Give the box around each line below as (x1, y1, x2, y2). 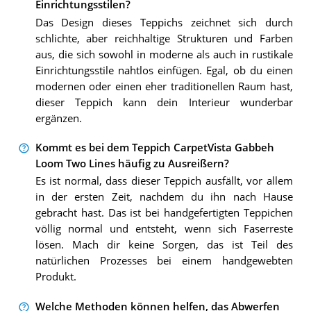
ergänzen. (35, 111, 82, 125)
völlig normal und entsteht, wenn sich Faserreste (35, 222, 293, 236)
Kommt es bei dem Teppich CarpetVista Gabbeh (35, 141, 274, 155)
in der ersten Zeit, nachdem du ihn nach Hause (35, 190, 293, 204)
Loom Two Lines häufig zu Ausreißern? (35, 157, 229, 171)
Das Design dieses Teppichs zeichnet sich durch (35, 15, 293, 29)
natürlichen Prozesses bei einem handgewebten (35, 254, 293, 268)
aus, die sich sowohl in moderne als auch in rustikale (35, 47, 293, 61)
